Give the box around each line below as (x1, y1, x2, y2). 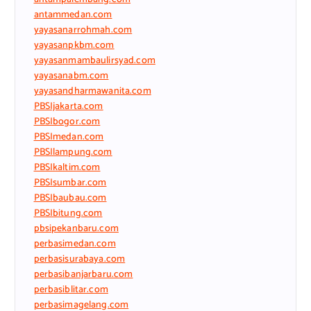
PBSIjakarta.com (33, 98, 103, 115)
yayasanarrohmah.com (33, 22, 133, 38)
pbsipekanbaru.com (33, 220, 119, 237)
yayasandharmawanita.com (33, 83, 151, 99)
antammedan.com (33, 6, 112, 23)
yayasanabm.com (33, 67, 109, 84)
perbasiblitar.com (33, 281, 108, 298)
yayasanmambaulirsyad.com (33, 52, 155, 69)
